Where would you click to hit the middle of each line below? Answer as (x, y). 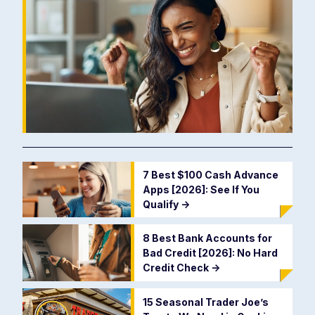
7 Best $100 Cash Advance (210, 175)
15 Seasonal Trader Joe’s (205, 302)
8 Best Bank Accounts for (207, 238)
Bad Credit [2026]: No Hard (210, 253)
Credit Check (176, 268)
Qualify (161, 205)
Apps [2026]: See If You (201, 190)
